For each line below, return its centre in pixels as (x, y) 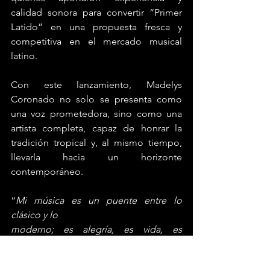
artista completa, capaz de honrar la (96, 128)
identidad (32, 244)
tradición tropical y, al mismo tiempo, (96, 143)
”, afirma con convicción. (105, 244)
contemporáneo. (47, 172)
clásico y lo (34, 215)
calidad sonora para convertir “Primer (96, 13)
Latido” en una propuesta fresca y (96, 27)
